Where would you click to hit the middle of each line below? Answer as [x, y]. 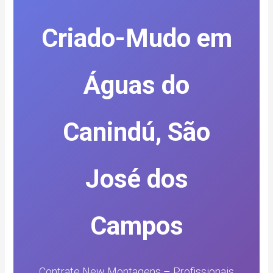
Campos [136, 226]
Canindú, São [136, 132]
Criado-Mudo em [136, 38]
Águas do [136, 85]
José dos [136, 179]
